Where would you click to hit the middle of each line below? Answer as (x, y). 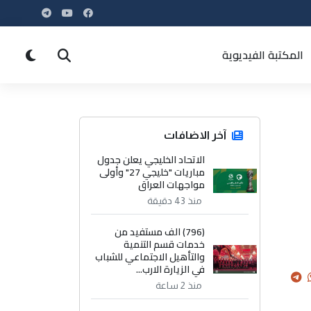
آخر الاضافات (195, 135)
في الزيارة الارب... (171, 269)
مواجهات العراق (172, 185)
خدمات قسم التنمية (165, 244)
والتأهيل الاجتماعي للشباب (150, 257)
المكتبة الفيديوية (262, 55)
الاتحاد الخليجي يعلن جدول (151, 160)
